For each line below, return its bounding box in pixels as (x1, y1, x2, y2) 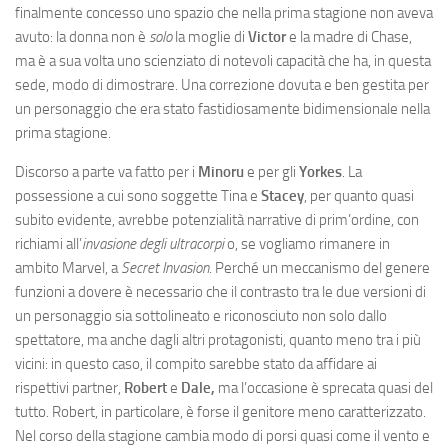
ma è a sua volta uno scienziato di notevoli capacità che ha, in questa (15, 52, 431, 70)
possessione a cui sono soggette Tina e (15, 187, 261, 205)
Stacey (261, 187, 304, 205)
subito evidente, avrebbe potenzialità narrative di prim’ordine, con (15, 211, 419, 229)
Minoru (198, 163, 244, 181)
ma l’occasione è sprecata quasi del (218, 379, 433, 397)
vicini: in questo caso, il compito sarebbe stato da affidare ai (15, 355, 377, 373)
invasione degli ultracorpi (82, 235, 224, 253)
